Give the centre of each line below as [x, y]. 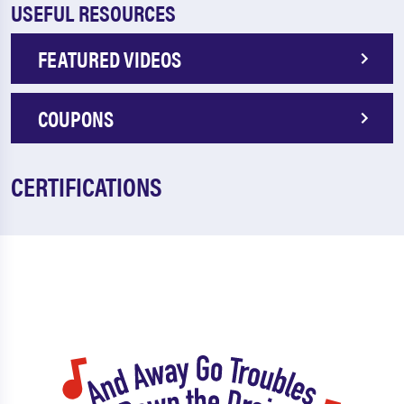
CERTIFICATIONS [87, 185]
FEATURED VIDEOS [110, 58]
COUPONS [76, 118]
